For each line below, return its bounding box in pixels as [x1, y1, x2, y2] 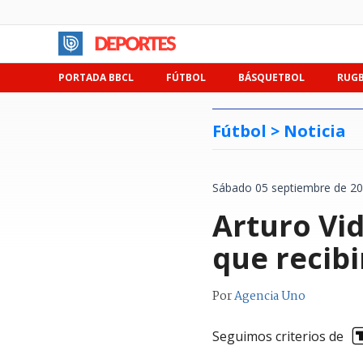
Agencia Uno [234, 287, 305, 306]
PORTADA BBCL [58, 70, 134, 84]
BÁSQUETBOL [238, 70, 305, 84]
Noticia [284, 120, 346, 142]
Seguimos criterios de [212, 327, 344, 345]
